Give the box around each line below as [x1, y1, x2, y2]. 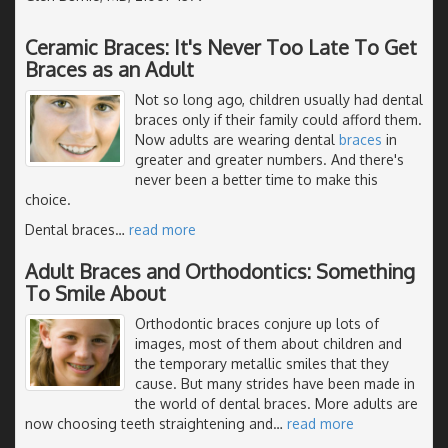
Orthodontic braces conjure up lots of [135, 314, 379, 332]
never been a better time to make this [135, 170, 378, 188]
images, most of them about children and [135, 334, 402, 352]
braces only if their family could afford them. [135, 110, 422, 128]
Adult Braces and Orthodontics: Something [25, 257, 415, 284]
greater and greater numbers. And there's [135, 150, 404, 168]
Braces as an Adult [25, 55, 194, 82]
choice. [25, 190, 71, 208]
